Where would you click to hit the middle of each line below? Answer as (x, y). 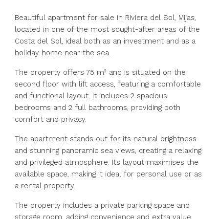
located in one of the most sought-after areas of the (107, 29)
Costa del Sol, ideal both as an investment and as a (105, 41)
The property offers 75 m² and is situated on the (100, 72)
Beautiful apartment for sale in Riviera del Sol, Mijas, (105, 18)
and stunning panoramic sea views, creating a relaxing (108, 151)
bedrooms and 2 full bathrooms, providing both (98, 108)
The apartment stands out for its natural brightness (106, 139)
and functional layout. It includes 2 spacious (91, 96)
